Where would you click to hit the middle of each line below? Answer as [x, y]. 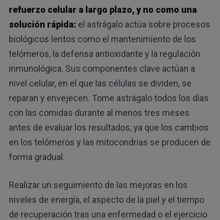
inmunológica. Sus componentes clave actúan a [102, 68]
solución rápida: [42, 24]
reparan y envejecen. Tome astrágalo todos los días [109, 98]
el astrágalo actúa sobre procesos [143, 24]
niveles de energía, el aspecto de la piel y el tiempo [106, 199]
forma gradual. [37, 157]
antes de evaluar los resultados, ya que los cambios [109, 127]
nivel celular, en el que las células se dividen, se [100, 83]
